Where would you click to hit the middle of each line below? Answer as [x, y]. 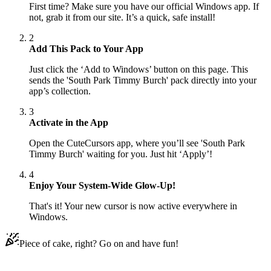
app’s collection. [60, 91]
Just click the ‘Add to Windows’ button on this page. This [139, 70]
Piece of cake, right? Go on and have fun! [99, 244]
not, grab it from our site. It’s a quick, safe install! [122, 18]
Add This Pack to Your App [86, 49]
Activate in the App [69, 123]
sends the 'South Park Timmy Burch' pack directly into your [143, 80]
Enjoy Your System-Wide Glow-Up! [102, 186]
